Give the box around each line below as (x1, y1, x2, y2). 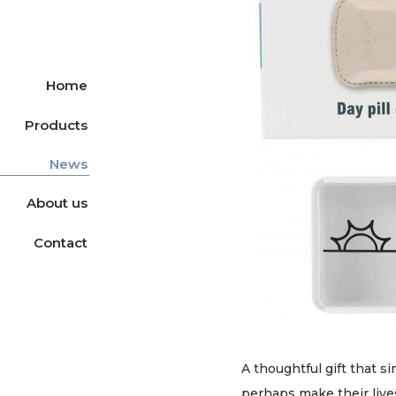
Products (25, 116, 88, 133)
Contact (34, 233, 88, 251)
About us (27, 194, 88, 212)
